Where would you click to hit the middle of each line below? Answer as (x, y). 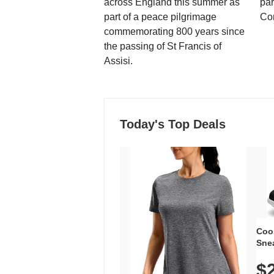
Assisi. (118, 61)
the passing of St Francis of (162, 46)
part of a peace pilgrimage (160, 17)
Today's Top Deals (172, 124)
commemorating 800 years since (174, 31)
